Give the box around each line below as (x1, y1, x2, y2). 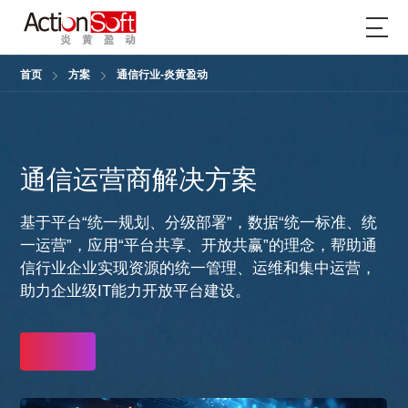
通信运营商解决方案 (20, 164, 259, 194)
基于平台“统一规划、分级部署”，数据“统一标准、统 (20, 214, 378, 232)
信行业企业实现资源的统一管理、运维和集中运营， (20, 260, 377, 278)
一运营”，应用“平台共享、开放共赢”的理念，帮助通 (20, 237, 378, 255)
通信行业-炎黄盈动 (117, 67, 209, 81)
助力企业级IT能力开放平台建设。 (20, 282, 251, 301)
